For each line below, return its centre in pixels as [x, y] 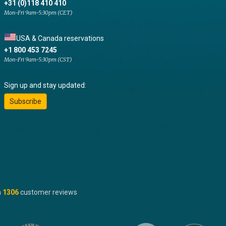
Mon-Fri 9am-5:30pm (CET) [38, 12]
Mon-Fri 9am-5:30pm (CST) [38, 59]
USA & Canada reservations [60, 38]
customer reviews [49, 192]
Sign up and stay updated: [45, 85]
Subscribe [25, 101]
